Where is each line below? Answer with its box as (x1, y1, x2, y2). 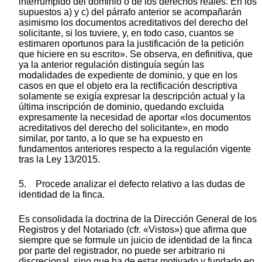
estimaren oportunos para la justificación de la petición (19, 38, 244, 49)
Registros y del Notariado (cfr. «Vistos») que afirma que (19, 224, 247, 235)
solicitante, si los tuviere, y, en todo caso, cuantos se (19, 27, 234, 38)
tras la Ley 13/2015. (19, 154, 100, 164)
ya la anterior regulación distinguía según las (19, 59, 204, 70)
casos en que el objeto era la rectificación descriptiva (19, 80, 237, 91)
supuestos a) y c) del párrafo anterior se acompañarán (19, 6, 242, 17)
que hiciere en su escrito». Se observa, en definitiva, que (19, 49, 253, 59)
